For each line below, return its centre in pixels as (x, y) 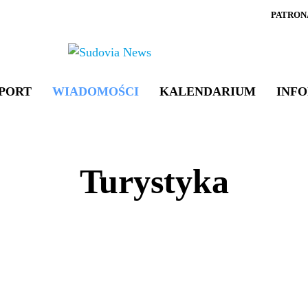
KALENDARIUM (207, 91)
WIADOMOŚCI (95, 91)
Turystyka (154, 181)
